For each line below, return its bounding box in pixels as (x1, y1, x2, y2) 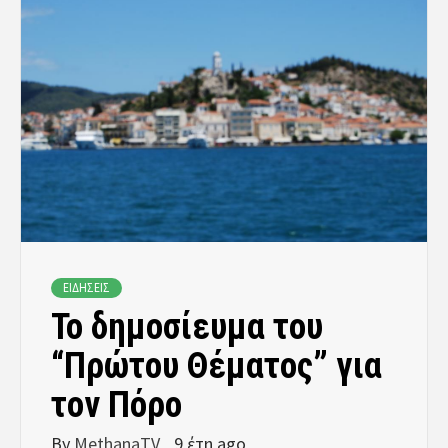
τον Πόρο (51, 383, 182, 426)
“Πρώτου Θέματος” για (51, 344, 382, 387)
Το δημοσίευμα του (51, 305, 323, 348)
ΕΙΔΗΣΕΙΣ (63, 280, 110, 295)
